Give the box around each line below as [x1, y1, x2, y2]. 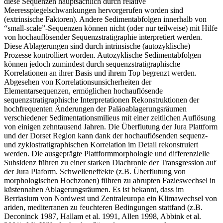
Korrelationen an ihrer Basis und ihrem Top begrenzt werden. [4, 68, 197, 77]
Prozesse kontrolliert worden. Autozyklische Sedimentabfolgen [4, 50, 201, 59]
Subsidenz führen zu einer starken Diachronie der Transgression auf [4, 158, 216, 167]
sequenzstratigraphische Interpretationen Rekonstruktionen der [4, 95, 199, 104]
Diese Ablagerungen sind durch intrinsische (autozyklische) [4, 41, 190, 50]
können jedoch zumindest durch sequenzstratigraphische [4, 59, 180, 68]
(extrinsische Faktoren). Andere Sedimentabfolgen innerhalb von [4, 14, 207, 23]
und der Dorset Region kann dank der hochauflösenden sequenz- [4, 131, 208, 140]
